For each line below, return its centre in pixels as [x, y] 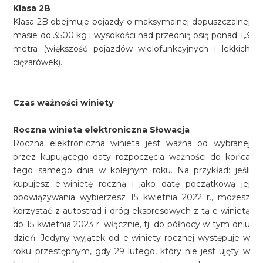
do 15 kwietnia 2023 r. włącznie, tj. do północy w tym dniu [131, 224]
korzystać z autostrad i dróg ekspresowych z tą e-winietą [131, 211]
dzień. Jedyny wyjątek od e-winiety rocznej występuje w [131, 238]
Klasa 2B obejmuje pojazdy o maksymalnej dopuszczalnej [131, 22]
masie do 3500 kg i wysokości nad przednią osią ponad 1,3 [131, 35]
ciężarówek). [38, 62]
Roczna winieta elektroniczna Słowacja [102, 130]
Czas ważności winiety [63, 103]
